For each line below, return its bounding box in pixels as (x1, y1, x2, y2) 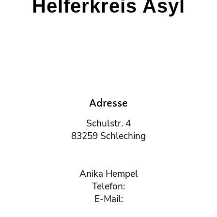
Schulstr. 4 (86, 117, 131, 130)
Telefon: (92, 180, 125, 193)
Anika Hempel (79, 167, 138, 180)
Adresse (89, 97, 128, 110)
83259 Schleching (71, 129, 146, 142)
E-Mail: (94, 192, 123, 205)
